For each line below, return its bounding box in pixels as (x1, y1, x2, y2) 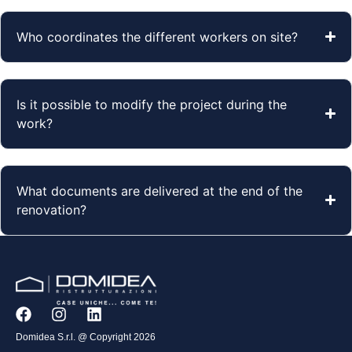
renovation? (16, 201, 86, 218)
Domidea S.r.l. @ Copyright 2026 (16, 331, 156, 343)
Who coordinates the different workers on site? (16, 28, 298, 45)
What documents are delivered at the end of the (16, 182, 302, 199)
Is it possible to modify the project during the (16, 96, 287, 112)
